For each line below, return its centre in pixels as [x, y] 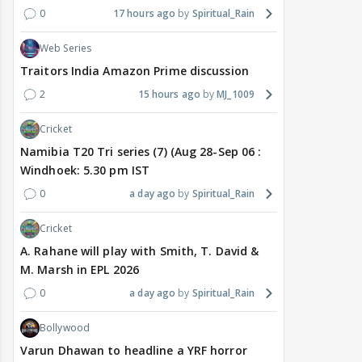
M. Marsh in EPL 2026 [80, 270]
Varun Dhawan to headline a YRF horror [134, 351]
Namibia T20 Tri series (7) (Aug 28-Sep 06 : [141, 152]
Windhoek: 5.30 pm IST [85, 170]
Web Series [65, 48]
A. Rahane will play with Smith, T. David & [140, 251]
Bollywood [65, 328]
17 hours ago [144, 14]
